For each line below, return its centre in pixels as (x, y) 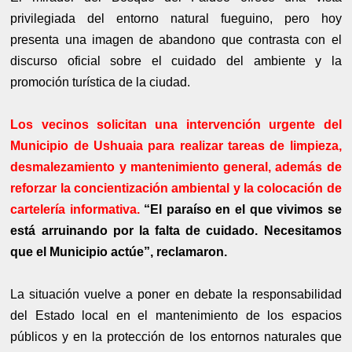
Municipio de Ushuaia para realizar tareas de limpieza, (176, 146)
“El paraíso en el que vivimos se (240, 210)
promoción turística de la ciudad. (101, 82)
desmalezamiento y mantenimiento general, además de (176, 167)
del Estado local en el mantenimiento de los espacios (176, 316)
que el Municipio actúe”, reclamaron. (119, 252)
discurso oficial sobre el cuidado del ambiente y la (176, 61)
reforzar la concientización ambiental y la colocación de (176, 189)
